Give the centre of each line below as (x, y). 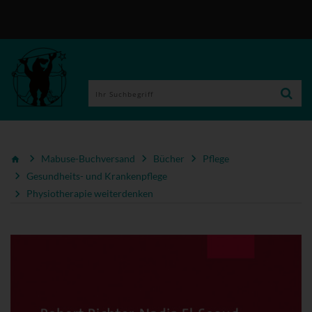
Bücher (169, 158)
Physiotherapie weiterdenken (90, 194)
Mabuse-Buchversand (88, 158)
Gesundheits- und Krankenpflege (97, 176)
